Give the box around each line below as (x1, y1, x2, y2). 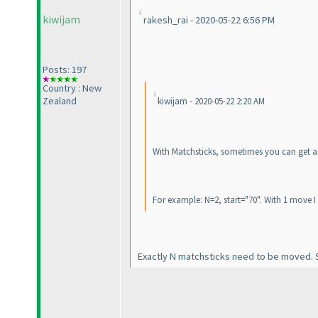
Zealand (43, 94, 77, 108)
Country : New (43, 82, 102, 95)
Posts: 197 (43, 63, 87, 77)
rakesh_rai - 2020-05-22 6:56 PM (143, 13, 275, 27)
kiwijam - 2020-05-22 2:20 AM (158, 95, 265, 108)
